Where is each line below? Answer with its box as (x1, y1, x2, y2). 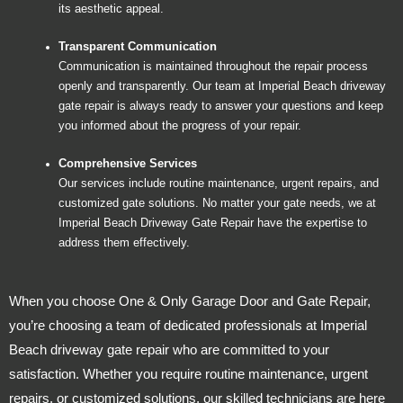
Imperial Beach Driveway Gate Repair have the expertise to (58, 216, 367, 229)
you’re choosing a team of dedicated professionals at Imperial (9, 317, 367, 333)
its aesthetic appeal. (58, 2, 164, 15)
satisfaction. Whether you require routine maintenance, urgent (9, 365, 368, 381)
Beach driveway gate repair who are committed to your (9, 341, 329, 357)
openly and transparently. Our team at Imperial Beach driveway (58, 79, 386, 93)
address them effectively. (58, 236, 190, 249)
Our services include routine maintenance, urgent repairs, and (58, 176, 379, 190)
